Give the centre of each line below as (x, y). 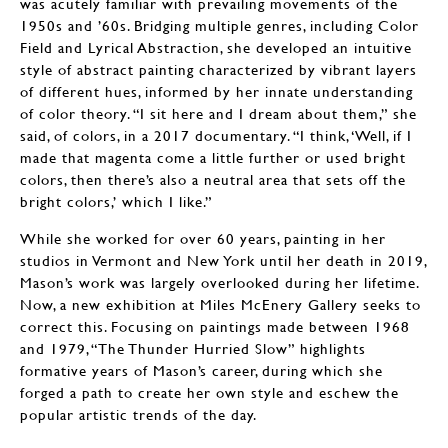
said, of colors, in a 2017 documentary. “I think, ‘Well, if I (216, 135)
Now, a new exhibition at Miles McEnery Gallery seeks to (220, 304)
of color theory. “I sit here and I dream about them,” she (218, 113)
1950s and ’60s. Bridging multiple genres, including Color (219, 25)
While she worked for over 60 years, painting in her (203, 238)
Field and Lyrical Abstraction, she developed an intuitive (216, 47)
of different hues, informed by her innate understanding (216, 91)
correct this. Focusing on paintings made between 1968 (215, 326)
